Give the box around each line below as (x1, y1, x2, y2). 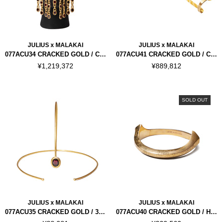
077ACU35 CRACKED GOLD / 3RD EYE (99, 208, 105, 216)
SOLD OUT (182, 97, 208, 103)
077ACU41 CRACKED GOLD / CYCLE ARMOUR (211, 51, 217, 58)
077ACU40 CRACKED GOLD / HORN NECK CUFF (211, 208, 217, 216)
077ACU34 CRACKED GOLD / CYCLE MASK (100, 51, 106, 58)
